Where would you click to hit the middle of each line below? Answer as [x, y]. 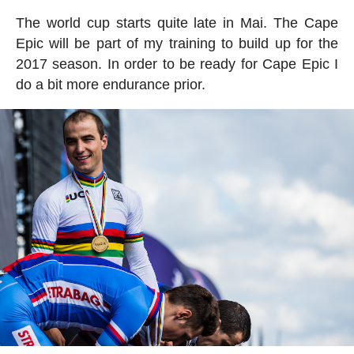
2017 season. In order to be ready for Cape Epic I [177, 64]
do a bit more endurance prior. [110, 84]
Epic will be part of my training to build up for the [177, 43]
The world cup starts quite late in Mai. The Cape [177, 23]
